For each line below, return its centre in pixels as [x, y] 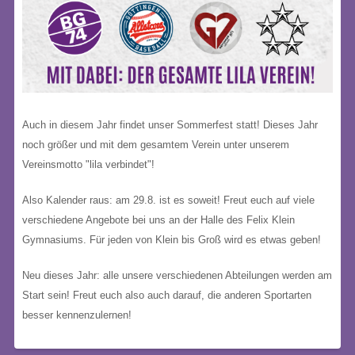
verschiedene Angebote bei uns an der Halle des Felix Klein [158, 220]
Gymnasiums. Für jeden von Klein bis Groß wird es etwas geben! [172, 240]
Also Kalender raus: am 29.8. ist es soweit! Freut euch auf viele [168, 200]
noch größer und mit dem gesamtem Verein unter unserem [156, 145]
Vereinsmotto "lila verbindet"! [88, 164]
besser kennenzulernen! [77, 315]
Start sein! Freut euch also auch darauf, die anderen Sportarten [167, 295]
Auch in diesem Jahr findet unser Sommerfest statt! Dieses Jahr [170, 125]
